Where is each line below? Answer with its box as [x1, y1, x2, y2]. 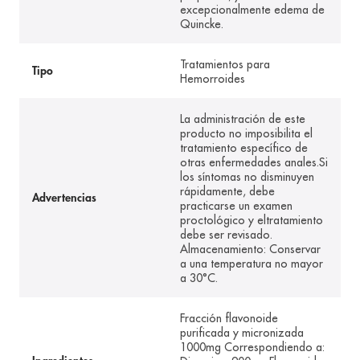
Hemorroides [180, 72, 245, 87]
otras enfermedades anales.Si [180, 155, 328, 170]
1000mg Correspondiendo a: [180, 340, 325, 355]
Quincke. [180, 17, 223, 32]
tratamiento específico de [180, 141, 308, 156]
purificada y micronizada [180, 325, 304, 341]
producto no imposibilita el [180, 126, 313, 141]
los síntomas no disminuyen [180, 170, 314, 185]
